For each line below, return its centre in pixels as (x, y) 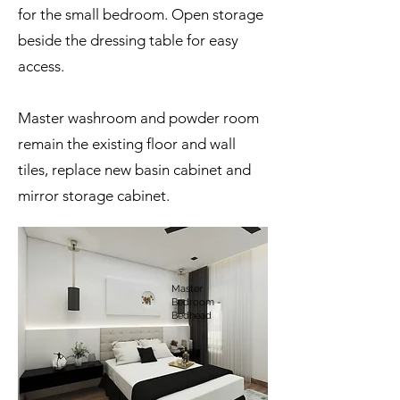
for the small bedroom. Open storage (141, 14)
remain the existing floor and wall (127, 144)
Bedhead (192, 316)
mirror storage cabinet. (96, 196)
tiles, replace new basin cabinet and (134, 170)
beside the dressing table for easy (128, 40)
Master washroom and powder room (138, 118)
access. (43, 66)
